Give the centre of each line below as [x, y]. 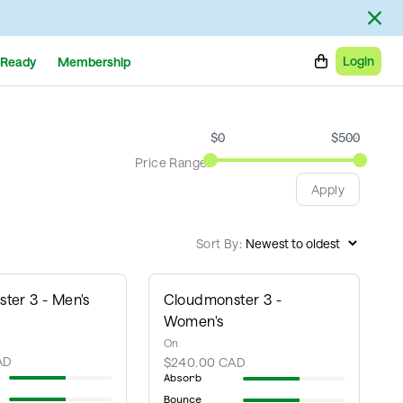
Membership [94, 61]
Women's [193, 321]
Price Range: [173, 162]
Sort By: [219, 243]
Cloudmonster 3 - [222, 299]
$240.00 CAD [204, 362]
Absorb [182, 378]
